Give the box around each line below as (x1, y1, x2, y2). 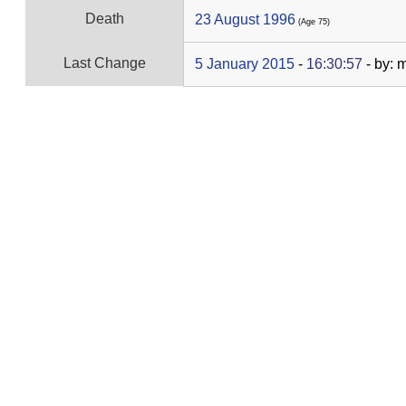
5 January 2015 (195, 55, 295, 72)
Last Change (63, 54, 146, 71)
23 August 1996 (195, 11, 295, 27)
